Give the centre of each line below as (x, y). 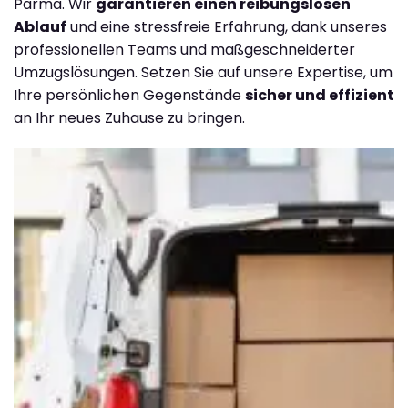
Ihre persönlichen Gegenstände (129, 95)
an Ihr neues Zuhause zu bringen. (129, 117)
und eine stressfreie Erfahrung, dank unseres (227, 26)
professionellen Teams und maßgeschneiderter (184, 49)
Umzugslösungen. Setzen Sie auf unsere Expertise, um (203, 72)
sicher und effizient (320, 95)
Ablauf (40, 26)
